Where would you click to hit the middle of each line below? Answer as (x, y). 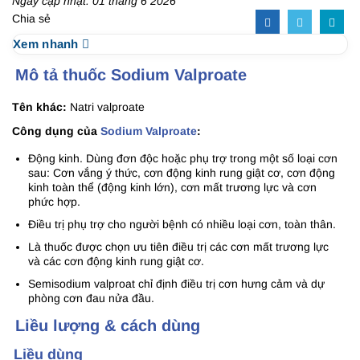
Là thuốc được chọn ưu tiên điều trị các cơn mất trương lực (178, 247)
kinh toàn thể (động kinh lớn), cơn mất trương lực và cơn (172, 187)
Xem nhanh (47, 44)
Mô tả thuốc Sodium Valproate (131, 75)
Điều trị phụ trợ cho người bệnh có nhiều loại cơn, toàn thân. (182, 224)
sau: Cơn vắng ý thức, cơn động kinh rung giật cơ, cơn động (182, 173)
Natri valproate (106, 107)
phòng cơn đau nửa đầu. (91, 298)
